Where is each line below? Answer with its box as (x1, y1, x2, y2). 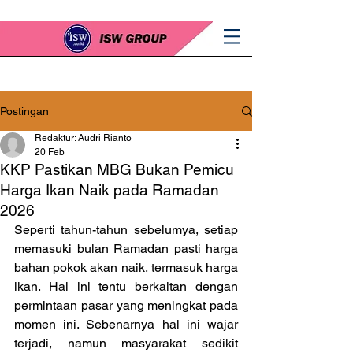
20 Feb (35, 147, 65, 158)
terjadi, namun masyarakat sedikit (14, 336, 238, 351)
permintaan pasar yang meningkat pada (14, 298, 238, 313)
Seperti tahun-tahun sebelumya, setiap (14, 222, 238, 237)
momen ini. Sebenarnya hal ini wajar (14, 317, 238, 332)
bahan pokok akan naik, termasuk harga (14, 260, 238, 275)
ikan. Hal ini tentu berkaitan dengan (14, 279, 238, 294)
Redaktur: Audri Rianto (35, 132, 132, 143)
